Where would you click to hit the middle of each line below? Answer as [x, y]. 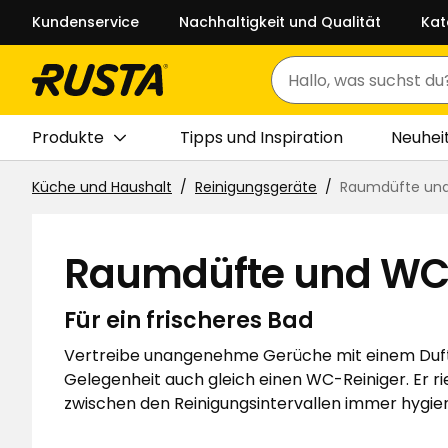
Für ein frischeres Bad [189, 320]
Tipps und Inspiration [261, 137]
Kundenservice [85, 22]
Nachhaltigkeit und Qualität [280, 22]
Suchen [300, 90]
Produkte [68, 137]
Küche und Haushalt [102, 187]
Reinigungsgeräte [256, 187]
